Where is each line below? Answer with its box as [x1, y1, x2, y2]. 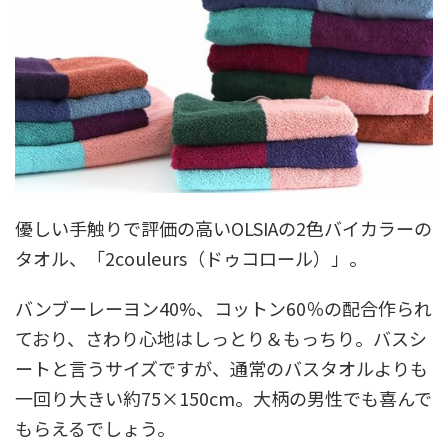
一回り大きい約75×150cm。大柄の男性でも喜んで [15, 385, 432, 412]
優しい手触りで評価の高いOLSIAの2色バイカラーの [15, 215, 432, 242]
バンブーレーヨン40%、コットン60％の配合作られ [15, 295, 432, 322]
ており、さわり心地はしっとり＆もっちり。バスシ [15, 325, 427, 352]
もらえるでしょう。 [15, 415, 175, 442]
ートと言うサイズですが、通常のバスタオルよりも [15, 355, 428, 382]
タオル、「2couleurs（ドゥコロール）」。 [15, 245, 367, 272]
